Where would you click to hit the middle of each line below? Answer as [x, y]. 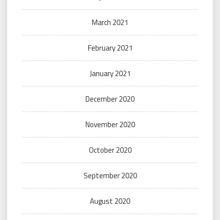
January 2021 [110, 74]
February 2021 [110, 48]
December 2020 [110, 99]
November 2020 [110, 125]
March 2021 [110, 23]
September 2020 [110, 176]
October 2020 [110, 150]
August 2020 [110, 201]
